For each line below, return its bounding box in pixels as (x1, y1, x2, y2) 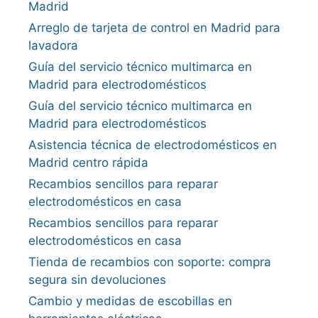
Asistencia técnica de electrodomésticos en (28, 138, 277, 153)
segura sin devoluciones (28, 273, 166, 287)
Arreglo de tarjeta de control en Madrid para (28, 21, 280, 35)
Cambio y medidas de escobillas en (28, 294, 232, 309)
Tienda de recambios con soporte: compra (28, 255, 271, 270)
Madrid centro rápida (28, 155, 148, 170)
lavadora (28, 38, 78, 53)
